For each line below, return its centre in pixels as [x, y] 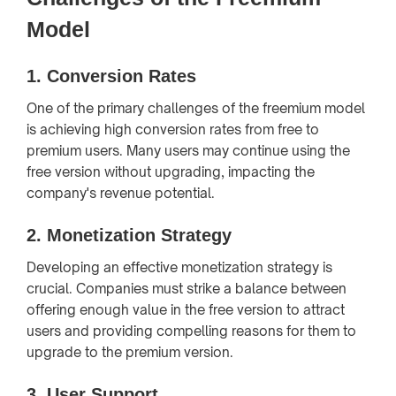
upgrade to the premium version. [130, 352]
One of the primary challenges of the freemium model [196, 108]
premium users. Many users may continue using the [188, 150]
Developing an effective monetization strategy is [179, 267]
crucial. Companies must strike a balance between [187, 288]
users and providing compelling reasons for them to [191, 331]
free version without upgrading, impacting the [171, 171]
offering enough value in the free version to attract [186, 309]
